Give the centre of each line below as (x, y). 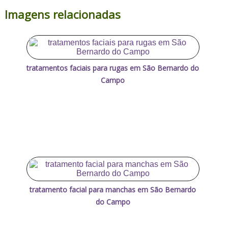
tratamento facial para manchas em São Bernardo (113, 189)
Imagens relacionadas (62, 14)
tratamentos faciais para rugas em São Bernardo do (113, 68)
